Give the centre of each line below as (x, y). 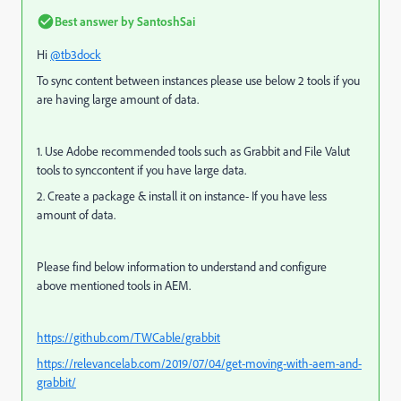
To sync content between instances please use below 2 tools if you (198, 81)
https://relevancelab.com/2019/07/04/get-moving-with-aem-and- (199, 363)
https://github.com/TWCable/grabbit (128, 337)
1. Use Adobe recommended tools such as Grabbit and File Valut (193, 151)
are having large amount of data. (118, 99)
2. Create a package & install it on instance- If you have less (182, 196)
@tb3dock (76, 55)
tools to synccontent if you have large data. (141, 170)
